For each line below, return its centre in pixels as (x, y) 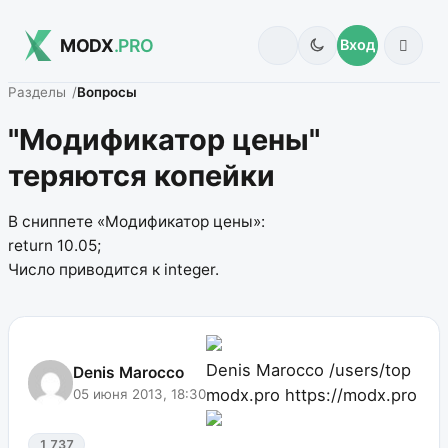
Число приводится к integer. (113, 270)
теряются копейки (141, 175)
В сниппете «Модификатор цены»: (136, 222)
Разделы (37, 92)
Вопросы (107, 92)
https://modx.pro (351, 395)
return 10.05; (54, 246)
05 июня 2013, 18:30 (139, 394)
